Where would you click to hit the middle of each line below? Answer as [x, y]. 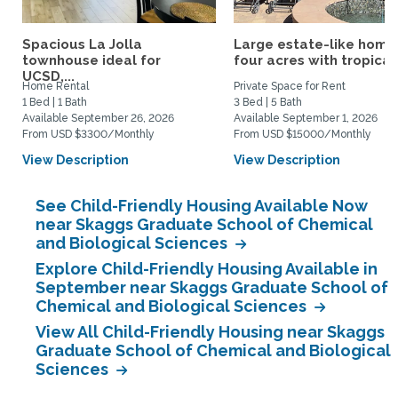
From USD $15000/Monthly [302, 134]
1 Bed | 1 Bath [55, 102]
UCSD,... [48, 76]
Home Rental [56, 86]
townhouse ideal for [92, 60]
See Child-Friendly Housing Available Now [202, 206]
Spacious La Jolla [82, 44]
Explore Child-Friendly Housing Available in [207, 269]
